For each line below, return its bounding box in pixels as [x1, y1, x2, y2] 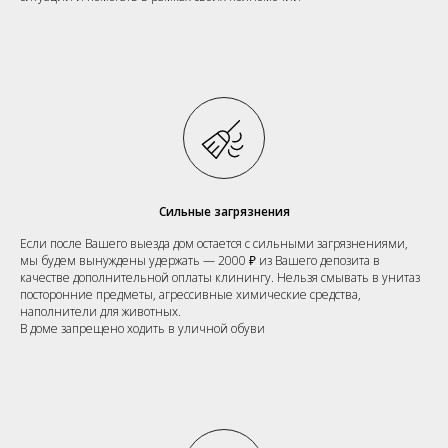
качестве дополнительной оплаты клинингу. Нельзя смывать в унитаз [20, 268, 420, 286]
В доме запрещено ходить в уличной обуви [20, 319, 265, 337]
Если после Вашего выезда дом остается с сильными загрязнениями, [20, 234, 408, 252]
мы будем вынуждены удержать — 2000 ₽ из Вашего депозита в [20, 251, 380, 269]
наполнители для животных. [20, 302, 181, 320]
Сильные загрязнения [158, 202, 290, 220]
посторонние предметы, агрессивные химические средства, [20, 285, 361, 303]
